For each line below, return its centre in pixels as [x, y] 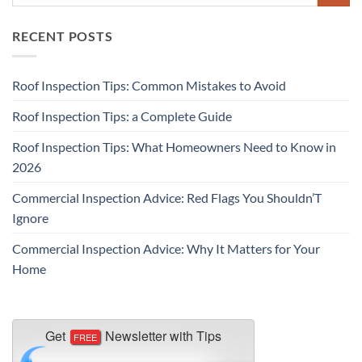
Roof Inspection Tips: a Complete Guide [122, 116]
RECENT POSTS [63, 36]
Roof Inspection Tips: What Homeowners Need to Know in [174, 146]
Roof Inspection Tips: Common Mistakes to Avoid [149, 85]
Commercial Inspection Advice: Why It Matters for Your [166, 248]
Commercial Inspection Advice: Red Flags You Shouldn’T [167, 197]
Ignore [30, 217]
